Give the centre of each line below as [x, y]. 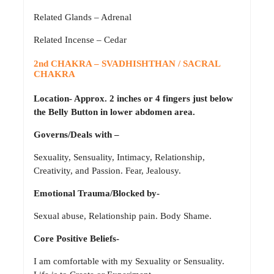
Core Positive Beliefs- [76, 239]
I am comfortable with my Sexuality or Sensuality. [129, 261]
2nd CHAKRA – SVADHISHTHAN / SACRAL [127, 64]
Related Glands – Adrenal [83, 17]
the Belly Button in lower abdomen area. [114, 112]
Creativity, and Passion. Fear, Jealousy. [107, 171]
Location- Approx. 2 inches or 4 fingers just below [133, 99]
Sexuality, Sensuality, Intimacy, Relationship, [119, 157]
